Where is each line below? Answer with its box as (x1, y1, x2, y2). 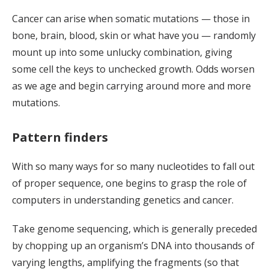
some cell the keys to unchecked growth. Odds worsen (12, 62, 255, 76)
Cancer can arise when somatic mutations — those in (12, 12, 250, 26)
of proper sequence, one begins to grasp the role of (12, 177, 247, 190)
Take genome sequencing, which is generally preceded (12, 222, 257, 236)
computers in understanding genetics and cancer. (12, 193, 234, 207)
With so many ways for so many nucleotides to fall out (12, 160, 255, 174)
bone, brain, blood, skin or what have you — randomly (12, 29, 256, 43)
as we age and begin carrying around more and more (12, 79, 251, 93)
